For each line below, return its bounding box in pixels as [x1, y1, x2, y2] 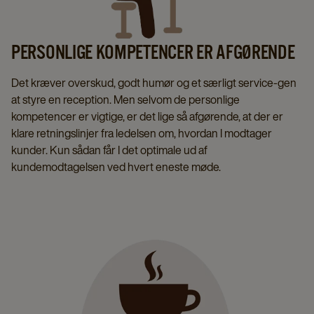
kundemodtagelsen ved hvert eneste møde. [11, 158, 221, 175]
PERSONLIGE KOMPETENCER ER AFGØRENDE [11, 41, 295, 62]
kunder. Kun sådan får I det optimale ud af [11, 142, 207, 158]
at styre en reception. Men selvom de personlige [11, 91, 240, 108]
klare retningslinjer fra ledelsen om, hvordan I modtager [11, 125, 272, 142]
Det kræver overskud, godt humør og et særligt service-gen [11, 74, 296, 91]
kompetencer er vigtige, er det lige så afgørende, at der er [11, 108, 283, 125]
